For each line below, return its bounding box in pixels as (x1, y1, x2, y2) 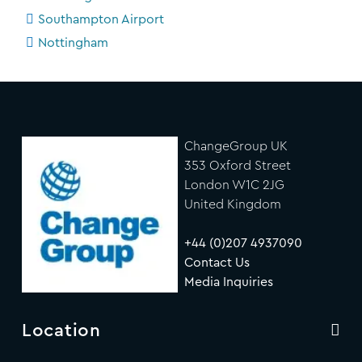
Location (22, 321, 101, 339)
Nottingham (38, 36, 108, 49)
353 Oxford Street (183, 158, 291, 172)
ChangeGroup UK (183, 139, 288, 153)
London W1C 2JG (183, 178, 284, 192)
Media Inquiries (183, 275, 273, 288)
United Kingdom (183, 197, 281, 211)
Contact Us (183, 255, 250, 269)
